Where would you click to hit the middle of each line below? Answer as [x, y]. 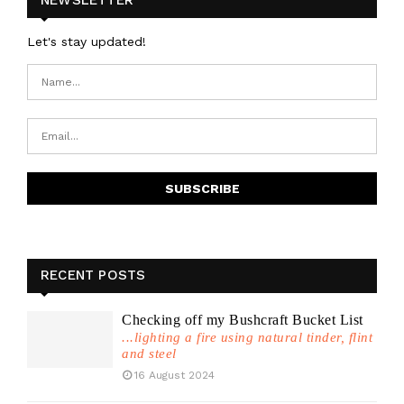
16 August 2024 [174, 375]
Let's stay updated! [87, 41]
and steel [149, 353]
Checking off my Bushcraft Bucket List [243, 319]
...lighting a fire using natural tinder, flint [247, 337]
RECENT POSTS [93, 275]
